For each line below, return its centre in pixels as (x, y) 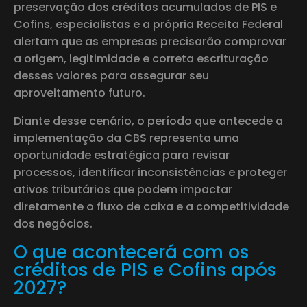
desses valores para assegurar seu (111, 75)
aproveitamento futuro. (79, 93)
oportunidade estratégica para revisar (122, 155)
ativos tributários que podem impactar (123, 189)
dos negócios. (53, 223)
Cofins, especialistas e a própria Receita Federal (148, 24)
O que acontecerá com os (131, 252)
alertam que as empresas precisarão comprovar (150, 41)
